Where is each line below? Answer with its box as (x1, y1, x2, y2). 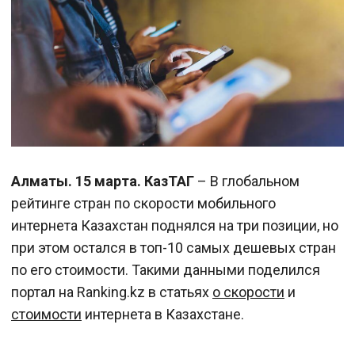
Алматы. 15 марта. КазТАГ (11, 173, 197, 190)
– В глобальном (197, 173, 300, 190)
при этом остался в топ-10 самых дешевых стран (11, 239, 336, 257)
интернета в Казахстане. (82, 306, 244, 323)
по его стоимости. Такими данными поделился (11, 261, 320, 279)
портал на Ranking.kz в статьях (11, 284, 212, 301)
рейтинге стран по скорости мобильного (11, 195, 276, 212)
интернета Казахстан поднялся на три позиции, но (11, 217, 338, 235)
